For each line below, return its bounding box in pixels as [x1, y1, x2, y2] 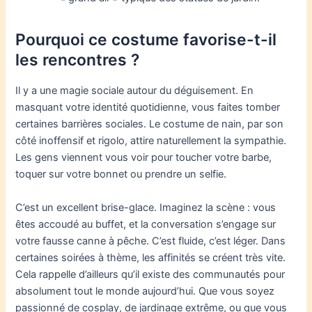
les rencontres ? [15, 50, 140, 70]
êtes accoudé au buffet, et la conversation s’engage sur [15, 217, 276, 231]
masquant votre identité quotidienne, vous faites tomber [15, 101, 281, 114]
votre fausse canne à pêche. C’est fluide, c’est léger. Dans [15, 234, 286, 247]
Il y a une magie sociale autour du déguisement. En [15, 84, 254, 97]
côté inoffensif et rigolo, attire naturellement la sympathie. [15, 134, 287, 148]
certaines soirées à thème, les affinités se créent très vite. [15, 251, 286, 264]
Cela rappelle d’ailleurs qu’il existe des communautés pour [15, 267, 286, 281]
